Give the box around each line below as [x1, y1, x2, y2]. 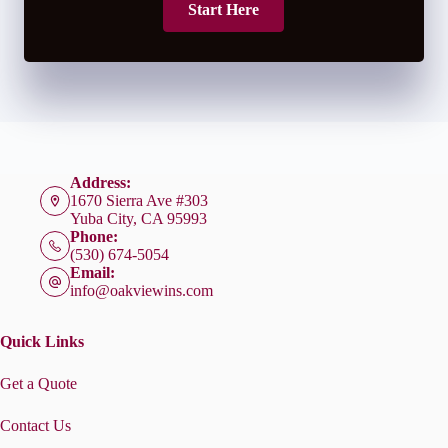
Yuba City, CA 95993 [70, 210, 207, 227]
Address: [70, 174, 131, 191]
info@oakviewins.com [70, 282, 213, 299]
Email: [70, 264, 115, 281]
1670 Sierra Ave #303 [70, 192, 208, 209]
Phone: [70, 228, 118, 245]
